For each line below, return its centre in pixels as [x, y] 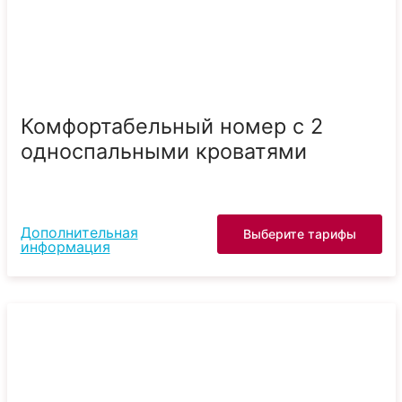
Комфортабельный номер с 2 [171, 126]
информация [65, 246]
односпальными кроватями [163, 151]
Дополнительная [79, 232]
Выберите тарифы [299, 233]
